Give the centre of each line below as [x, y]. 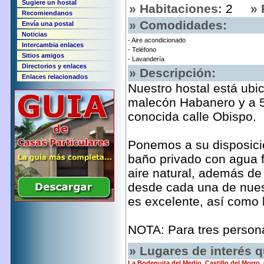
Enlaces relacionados [55, 77]
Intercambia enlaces [53, 45]
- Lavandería [146, 59]
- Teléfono [142, 50]
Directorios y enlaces [54, 66]
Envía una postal [48, 24]
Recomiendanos [47, 13]
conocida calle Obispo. [192, 117]
